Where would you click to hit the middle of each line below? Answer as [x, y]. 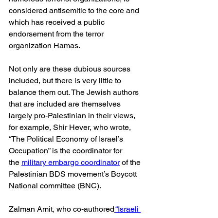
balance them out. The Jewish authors [75, 92]
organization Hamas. [45, 45]
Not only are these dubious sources [71, 69]
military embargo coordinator [71, 162]
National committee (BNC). [55, 186]
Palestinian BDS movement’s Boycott [74, 174]
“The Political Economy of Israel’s [67, 139]
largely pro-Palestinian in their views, [73, 116]
